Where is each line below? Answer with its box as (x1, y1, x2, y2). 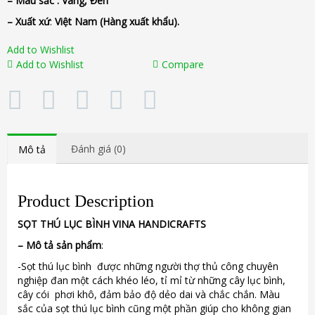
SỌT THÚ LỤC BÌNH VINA (18, 217, 135, 231)
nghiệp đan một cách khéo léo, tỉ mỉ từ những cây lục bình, (18, 273, 285, 287)
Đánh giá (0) (71, 141, 126, 155)
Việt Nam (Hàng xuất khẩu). (55, 15, 179, 29)
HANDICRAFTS (135, 217, 206, 231)
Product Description (18, 191, 154, 210)
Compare (162, 58, 204, 72)
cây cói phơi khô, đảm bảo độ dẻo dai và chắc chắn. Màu (18, 287, 280, 301)
